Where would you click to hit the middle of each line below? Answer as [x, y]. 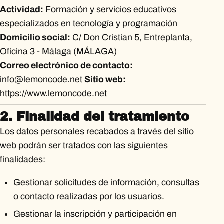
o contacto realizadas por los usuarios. [89, 197]
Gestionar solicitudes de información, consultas [106, 183]
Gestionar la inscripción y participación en [95, 214]
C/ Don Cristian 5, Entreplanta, [131, 37]
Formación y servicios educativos [110, 9]
